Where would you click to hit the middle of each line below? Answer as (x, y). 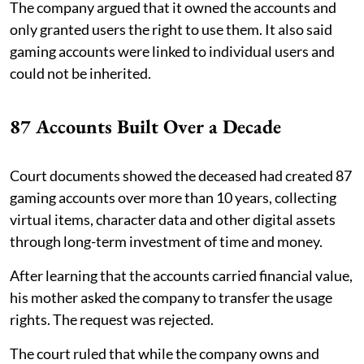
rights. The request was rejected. (112, 320)
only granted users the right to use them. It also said (171, 30)
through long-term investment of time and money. (166, 242)
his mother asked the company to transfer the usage (171, 298)
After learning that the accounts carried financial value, (181, 276)
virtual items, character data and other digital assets (173, 220)
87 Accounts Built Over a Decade (145, 127)
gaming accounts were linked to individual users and (172, 52)
